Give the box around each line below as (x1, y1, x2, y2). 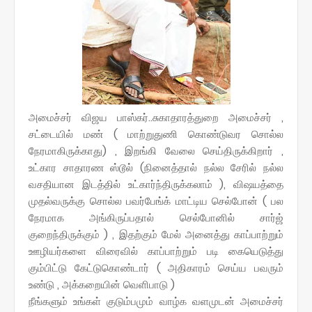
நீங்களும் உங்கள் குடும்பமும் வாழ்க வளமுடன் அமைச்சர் (29, 293, 283, 309)
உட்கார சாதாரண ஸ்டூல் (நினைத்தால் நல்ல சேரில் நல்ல (29, 159, 283, 175)
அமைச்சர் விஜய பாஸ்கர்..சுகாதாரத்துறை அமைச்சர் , (29, 109, 283, 125)
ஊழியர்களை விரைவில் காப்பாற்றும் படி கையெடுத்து (29, 243, 283, 258)
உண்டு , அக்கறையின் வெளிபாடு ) (29, 276, 178, 292)
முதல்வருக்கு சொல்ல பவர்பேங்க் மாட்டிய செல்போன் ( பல (29, 193, 283, 208)
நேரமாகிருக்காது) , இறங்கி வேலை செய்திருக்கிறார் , (29, 143, 283, 158)
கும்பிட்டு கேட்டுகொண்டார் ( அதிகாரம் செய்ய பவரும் (29, 260, 283, 275)
